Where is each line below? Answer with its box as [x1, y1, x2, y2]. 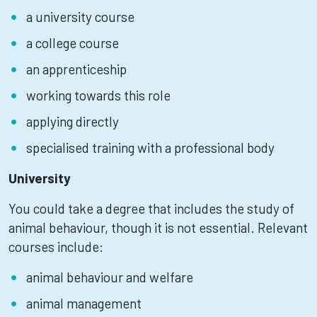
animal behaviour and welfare [26, 269, 193, 285]
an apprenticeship [26, 61, 127, 77]
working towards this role [26, 87, 171, 103]
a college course [26, 35, 119, 51]
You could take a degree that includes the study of [8, 200, 294, 217]
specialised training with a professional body [26, 139, 275, 156]
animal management [26, 295, 142, 311]
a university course [26, 8, 134, 25]
